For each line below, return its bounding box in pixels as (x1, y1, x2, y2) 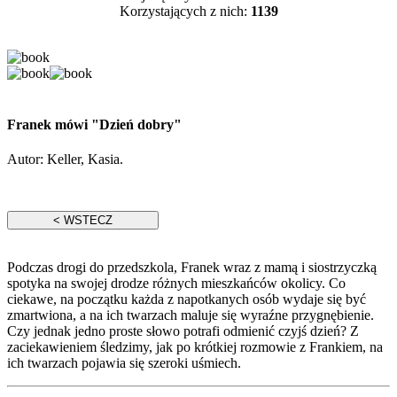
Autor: (7, 152, 47, 167)
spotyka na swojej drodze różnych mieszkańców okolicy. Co (7, 276, 346, 291)
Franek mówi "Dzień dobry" (7, 116, 182, 132)
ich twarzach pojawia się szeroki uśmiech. (7, 355, 241, 370)
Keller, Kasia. (47, 152, 123, 167)
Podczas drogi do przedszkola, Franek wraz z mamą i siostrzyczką (7, 260, 377, 275)
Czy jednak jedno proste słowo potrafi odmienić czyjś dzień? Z (7, 323, 359, 339)
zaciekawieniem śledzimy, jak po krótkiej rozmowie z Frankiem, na (7, 339, 383, 354)
